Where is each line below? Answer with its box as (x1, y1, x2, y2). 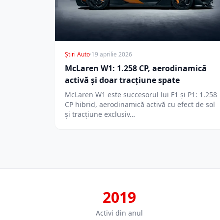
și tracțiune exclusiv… (65, 110, 135, 119)
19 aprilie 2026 (91, 50, 132, 59)
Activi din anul (96, 208, 143, 218)
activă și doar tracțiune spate (65, 75, 180, 86)
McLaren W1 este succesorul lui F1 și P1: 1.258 (65, 90, 217, 100)
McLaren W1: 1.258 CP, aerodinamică (65, 63, 207, 74)
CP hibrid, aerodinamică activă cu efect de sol (65, 100, 215, 110)
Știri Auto (65, 50, 90, 59)
